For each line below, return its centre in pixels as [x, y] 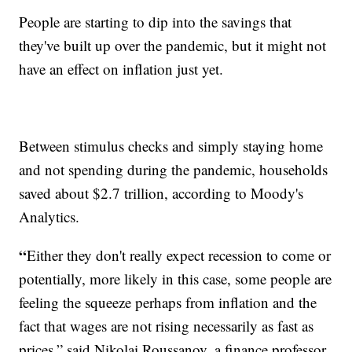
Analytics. [49, 216]
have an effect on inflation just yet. [121, 68]
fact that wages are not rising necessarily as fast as [167, 325]
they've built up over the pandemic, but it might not [173, 45]
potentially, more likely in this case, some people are [176, 278]
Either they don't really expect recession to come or [179, 255]
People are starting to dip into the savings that [156, 21]
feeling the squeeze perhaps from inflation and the [168, 302]
